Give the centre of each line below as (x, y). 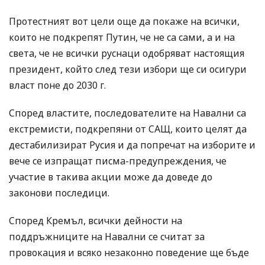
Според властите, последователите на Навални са (127, 113)
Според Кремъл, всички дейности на (96, 221)
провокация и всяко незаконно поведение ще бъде (129, 253)
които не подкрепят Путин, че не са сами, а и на (122, 38)
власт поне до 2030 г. (57, 85)
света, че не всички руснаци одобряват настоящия (127, 54)
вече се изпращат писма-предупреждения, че (118, 161)
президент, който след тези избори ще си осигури (128, 70)
